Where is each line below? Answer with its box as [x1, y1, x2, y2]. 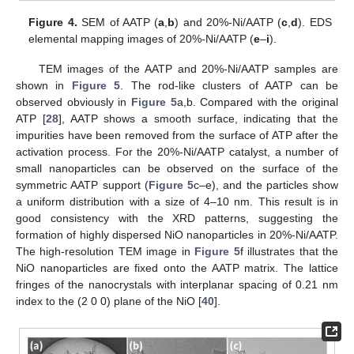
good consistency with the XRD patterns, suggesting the [16, 212, 338, 225]
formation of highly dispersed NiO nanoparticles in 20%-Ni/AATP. [16, 228, 338, 242]
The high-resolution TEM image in [16, 245, 195, 258]
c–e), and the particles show [194, 179, 338, 192]
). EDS [298, 16, 332, 29]
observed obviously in [16, 96, 131, 109]
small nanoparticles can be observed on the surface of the [16, 162, 338, 175]
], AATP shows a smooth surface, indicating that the [58, 112, 339, 126]
